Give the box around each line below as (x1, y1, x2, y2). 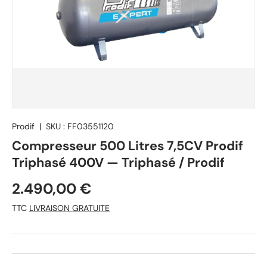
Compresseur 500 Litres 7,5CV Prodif (12, 138, 243, 155)
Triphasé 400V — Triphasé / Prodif (12, 154, 225, 172)
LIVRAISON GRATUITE (29, 203, 110, 214)
